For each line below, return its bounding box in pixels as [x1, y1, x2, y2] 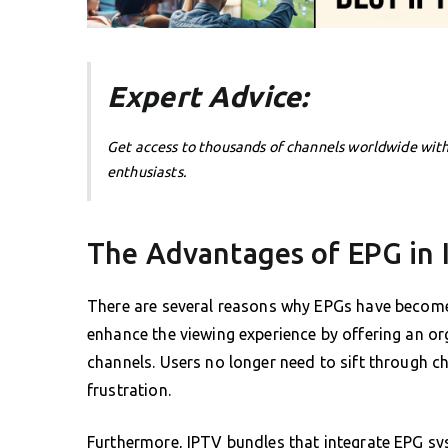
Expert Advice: [107, 79, 309, 112]
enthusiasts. [107, 163, 187, 180]
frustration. [87, 380, 171, 399]
